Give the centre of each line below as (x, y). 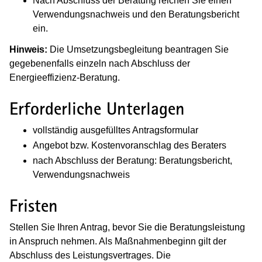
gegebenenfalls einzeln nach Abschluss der (100, 63)
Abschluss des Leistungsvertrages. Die (90, 255)
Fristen (34, 206)
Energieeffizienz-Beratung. (65, 77)
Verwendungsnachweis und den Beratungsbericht (136, 14)
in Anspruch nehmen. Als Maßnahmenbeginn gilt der (118, 241)
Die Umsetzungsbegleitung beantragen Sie (139, 49)
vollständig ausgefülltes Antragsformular (116, 130)
